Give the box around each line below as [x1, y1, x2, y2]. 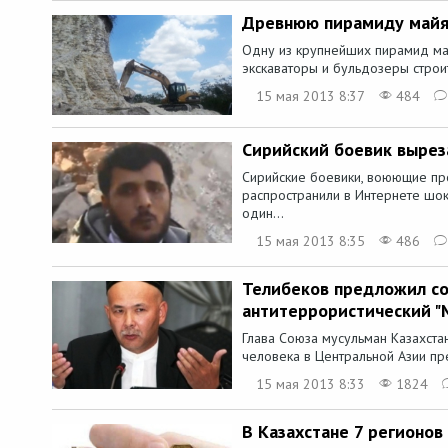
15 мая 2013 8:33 [256, 375, 365, 394]
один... [242, 204, 284, 223]
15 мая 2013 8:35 [256, 232, 365, 251]
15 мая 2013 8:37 [256, 87, 365, 105]
